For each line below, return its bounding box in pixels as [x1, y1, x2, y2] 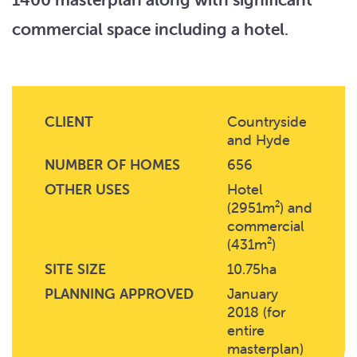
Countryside [226, 112, 307, 131]
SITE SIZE [44, 260, 106, 278]
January [226, 284, 278, 303]
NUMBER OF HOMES [44, 155, 180, 174]
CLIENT [44, 112, 93, 131]
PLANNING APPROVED [44, 284, 194, 303]
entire [226, 321, 265, 339]
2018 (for [226, 303, 285, 321]
